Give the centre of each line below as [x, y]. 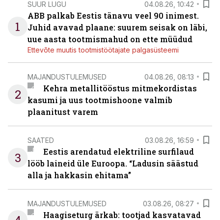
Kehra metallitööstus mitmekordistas [120, 88]
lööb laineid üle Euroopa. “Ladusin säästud [113, 163]
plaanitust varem [63, 112]
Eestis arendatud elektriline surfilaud [118, 151]
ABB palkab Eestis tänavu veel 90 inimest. [113, 15]
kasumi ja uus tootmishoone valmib [100, 100]
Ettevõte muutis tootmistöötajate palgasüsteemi [103, 50]
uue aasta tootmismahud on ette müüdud [110, 39]
